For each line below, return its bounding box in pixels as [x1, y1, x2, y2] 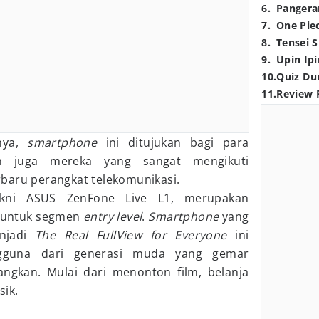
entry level [83, 209, 142, 224]
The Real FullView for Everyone [35, 227, 227, 243]
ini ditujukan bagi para [97, 135, 249, 150]
